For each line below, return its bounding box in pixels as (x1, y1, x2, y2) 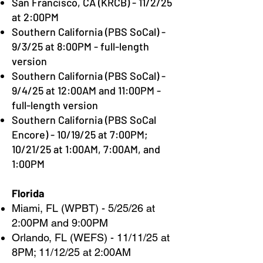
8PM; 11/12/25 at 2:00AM (12, 246, 131, 258)
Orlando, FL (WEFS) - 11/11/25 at (12, 231, 170, 244)
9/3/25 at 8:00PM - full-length (12, 40, 149, 53)
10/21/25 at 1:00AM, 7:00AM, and (12, 143, 160, 156)
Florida (12, 187, 45, 200)
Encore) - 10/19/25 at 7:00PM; (12, 128, 148, 141)
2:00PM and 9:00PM (12, 217, 108, 229)
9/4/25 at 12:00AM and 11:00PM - (12, 84, 161, 97)
